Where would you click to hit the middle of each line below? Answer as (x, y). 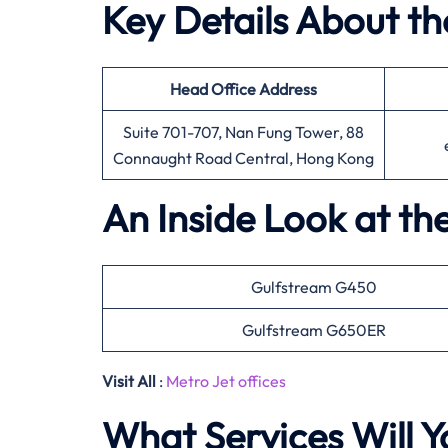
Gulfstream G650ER (314, 330)
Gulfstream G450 (314, 287)
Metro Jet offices (226, 381)
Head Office (213, 89)
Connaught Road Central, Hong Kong (243, 158)
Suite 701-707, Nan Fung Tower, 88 (243, 132)
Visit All (129, 381)
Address (288, 89)
